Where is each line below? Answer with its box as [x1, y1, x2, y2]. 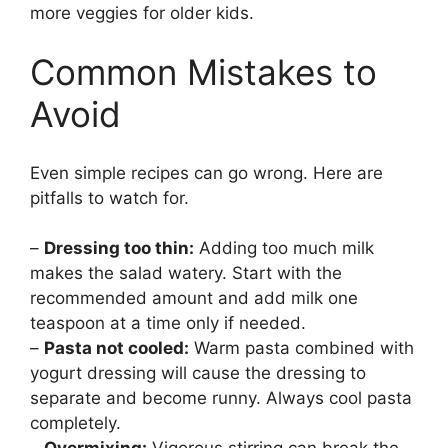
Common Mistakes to [30, 51, 377, 94]
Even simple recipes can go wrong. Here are [30, 162, 383, 183]
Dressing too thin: [44, 238, 194, 259]
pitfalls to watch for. [30, 187, 189, 208]
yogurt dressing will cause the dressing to [30, 363, 366, 384]
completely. [30, 413, 121, 434]
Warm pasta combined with [189, 338, 414, 359]
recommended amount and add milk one [30, 288, 358, 309]
